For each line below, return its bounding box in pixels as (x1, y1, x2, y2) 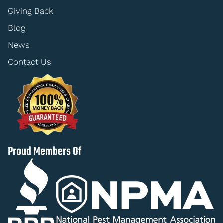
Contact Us (8, 56, 51, 67)
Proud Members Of (8, 142, 81, 161)
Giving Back (8, 5, 53, 16)
